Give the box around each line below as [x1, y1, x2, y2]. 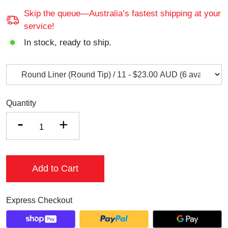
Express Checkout [6, 196, 72, 205]
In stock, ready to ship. [24, 38, 111, 48]
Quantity [6, 99, 36, 108]
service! [24, 21, 54, 32]
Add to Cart [32, 163, 78, 174]
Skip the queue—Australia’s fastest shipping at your [24, 9, 221, 19]
